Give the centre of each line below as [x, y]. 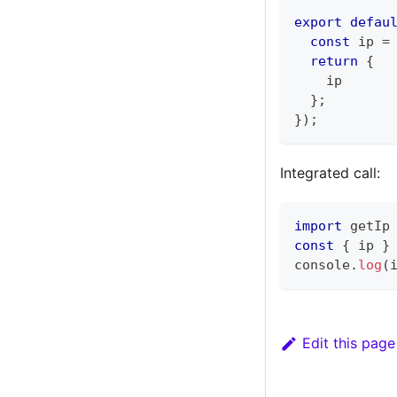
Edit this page [348, 343]
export [318, 23]
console [322, 265]
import [318, 226]
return [334, 62]
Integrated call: [330, 173]
